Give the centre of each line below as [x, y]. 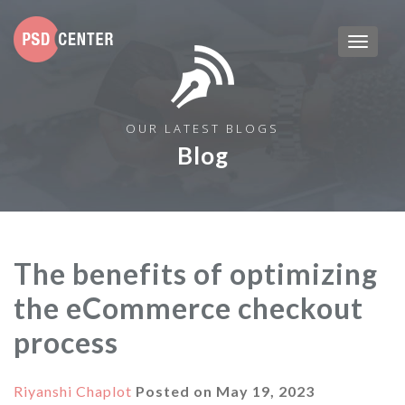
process [69, 342]
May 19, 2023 [265, 391]
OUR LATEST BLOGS [202, 128]
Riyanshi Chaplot [73, 391]
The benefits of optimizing [196, 273]
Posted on [174, 391]
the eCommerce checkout [188, 308]
